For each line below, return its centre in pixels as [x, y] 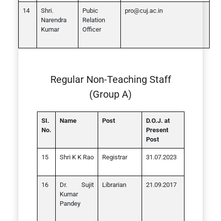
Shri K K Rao [76, 157]
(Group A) [110, 94]
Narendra [54, 20]
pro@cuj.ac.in [144, 11]
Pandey [70, 203]
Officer [92, 29]
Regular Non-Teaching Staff [110, 79]
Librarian [114, 185]
